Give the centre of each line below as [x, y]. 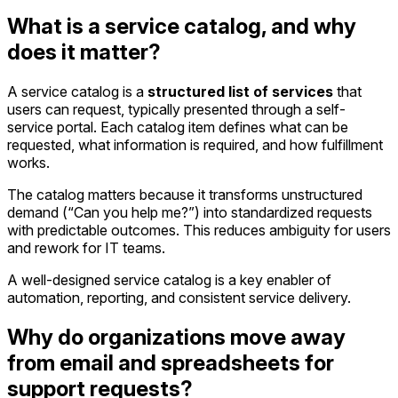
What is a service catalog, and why [182, 27]
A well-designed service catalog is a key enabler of [169, 280]
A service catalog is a [77, 92]
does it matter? [84, 52]
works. [28, 163]
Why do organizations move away [176, 338]
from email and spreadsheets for [171, 363]
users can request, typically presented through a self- [176, 110]
